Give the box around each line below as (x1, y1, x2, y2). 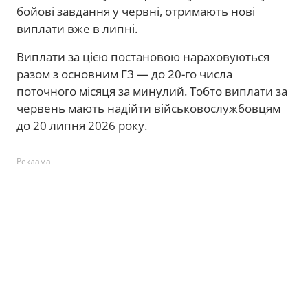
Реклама (16, 155, 51, 167)
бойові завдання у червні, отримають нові (16, 3, 255, 19)
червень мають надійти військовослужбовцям (16, 100, 280, 116)
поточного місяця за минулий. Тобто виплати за (16, 83, 287, 99)
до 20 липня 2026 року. (16, 118, 147, 133)
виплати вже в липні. (16, 21, 137, 36)
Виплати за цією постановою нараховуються (16, 49, 269, 65)
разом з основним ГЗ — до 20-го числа (16, 66, 232, 82)
